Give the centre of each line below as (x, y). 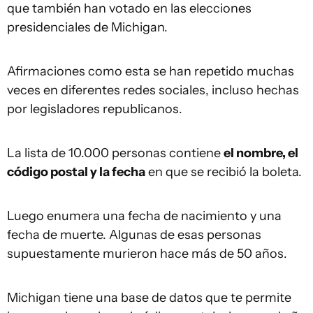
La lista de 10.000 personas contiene (115, 153)
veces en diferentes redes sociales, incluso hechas (153, 90)
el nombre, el (261, 153)
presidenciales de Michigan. (87, 28)
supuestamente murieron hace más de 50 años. (147, 254)
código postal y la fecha (76, 172)
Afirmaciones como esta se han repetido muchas (151, 72)
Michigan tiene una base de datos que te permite (149, 298)
